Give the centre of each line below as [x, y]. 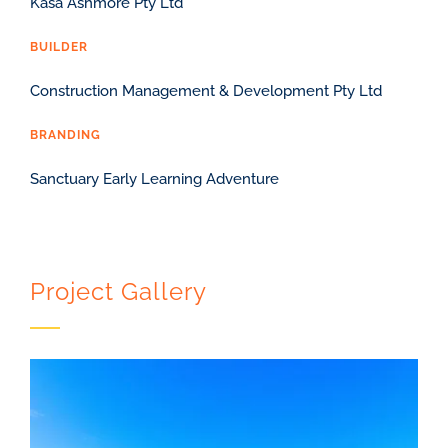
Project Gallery [118, 291]
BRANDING [65, 134]
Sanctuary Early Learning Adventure [154, 178]
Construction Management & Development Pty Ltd [205, 90]
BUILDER [58, 46]
